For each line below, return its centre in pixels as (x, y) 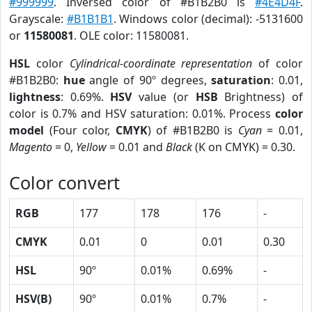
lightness (35, 97)
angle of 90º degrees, (148, 80)
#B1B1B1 (90, 19)
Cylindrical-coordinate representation (161, 63)
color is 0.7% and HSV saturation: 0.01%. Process (142, 114)
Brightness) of (260, 97)
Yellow (91, 147)
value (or (164, 97)
